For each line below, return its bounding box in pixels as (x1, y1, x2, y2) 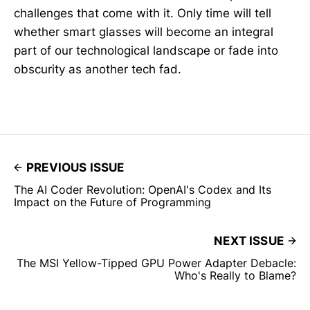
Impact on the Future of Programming (14, 194, 211, 209)
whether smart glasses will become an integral (14, 24, 273, 39)
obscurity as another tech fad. (14, 62, 181, 76)
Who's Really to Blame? (174, 268, 296, 282)
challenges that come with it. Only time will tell (14, 6, 271, 20)
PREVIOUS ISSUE (26, 160, 125, 174)
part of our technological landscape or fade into (14, 43, 278, 57)
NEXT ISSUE (214, 233, 284, 248)
